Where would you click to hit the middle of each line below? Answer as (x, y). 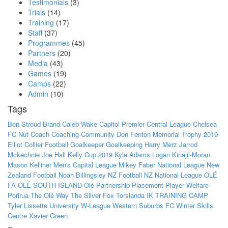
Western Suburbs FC (143, 206)
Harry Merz (161, 145)
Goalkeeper (87, 145)
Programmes (49, 43)
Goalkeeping (124, 145)
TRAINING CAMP (182, 195)
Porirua (18, 195)
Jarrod (188, 145)
